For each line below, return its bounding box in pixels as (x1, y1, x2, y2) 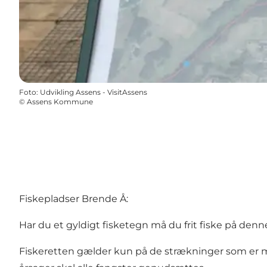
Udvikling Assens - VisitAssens (40, 88, 147, 97)
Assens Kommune (27, 97, 93, 107)
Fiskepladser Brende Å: (19, 193, 128, 205)
